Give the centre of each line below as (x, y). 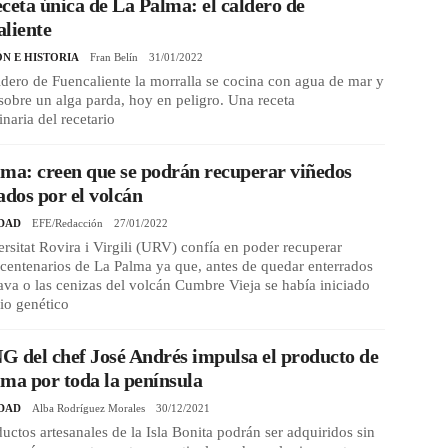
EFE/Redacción (68, 223)
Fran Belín (114, 57)
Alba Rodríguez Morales (89, 408)
